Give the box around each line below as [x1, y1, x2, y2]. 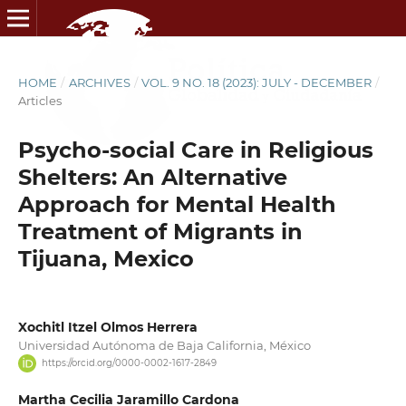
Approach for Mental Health [17, 190, 336, 217]
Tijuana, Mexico [17, 245, 194, 272]
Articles [17, 92, 62, 108]
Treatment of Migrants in [17, 217, 303, 245]
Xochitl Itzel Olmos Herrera [17, 318, 198, 335]
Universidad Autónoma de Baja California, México [17, 337, 311, 353]
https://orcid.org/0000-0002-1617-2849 [41, 357, 217, 370]
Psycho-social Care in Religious [17, 136, 373, 163]
